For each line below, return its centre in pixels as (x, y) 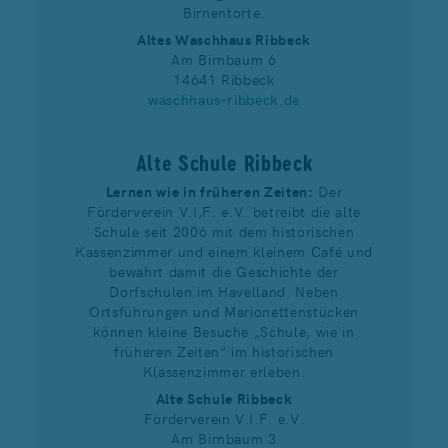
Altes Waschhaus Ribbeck (224, 38)
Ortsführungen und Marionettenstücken (224, 310)
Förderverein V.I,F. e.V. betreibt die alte (224, 210)
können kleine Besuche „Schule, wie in (224, 330)
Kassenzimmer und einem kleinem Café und (224, 250)
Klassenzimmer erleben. (224, 370)
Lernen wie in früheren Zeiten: (209, 190)
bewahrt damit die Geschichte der (224, 270)
